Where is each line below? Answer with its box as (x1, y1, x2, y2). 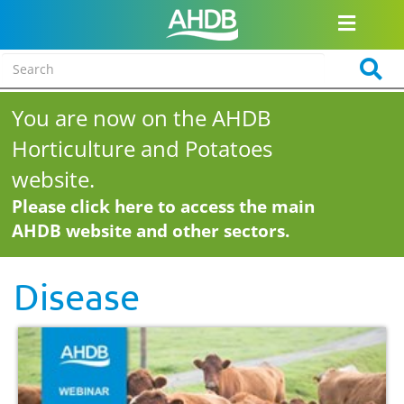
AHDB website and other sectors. (12, 219, 290, 243)
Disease (14, 275, 140, 317)
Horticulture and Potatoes (12, 133, 273, 163)
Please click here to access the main (12, 195, 316, 218)
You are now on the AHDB (12, 103, 272, 133)
